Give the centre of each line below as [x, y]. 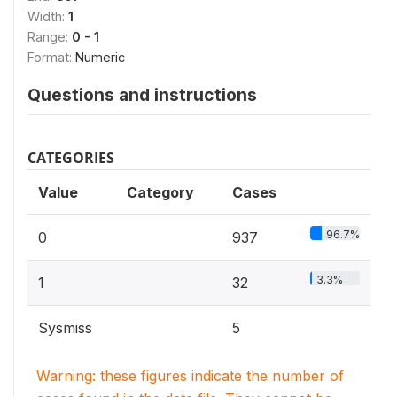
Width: [48, 16]
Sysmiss [65, 327]
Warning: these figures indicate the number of [190, 375]
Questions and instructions [142, 94]
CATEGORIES [71, 157]
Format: [51, 57]
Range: [50, 36]
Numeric [100, 57]
